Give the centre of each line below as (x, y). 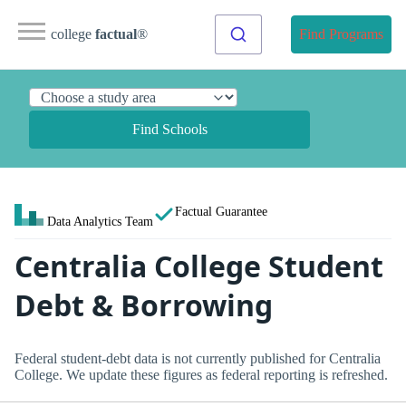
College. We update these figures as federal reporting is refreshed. (201, 374)
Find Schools (169, 129)
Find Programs (341, 34)
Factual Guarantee (221, 211)
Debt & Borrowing (144, 305)
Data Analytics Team (100, 221)
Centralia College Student (199, 266)
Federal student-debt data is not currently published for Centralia (198, 358)
